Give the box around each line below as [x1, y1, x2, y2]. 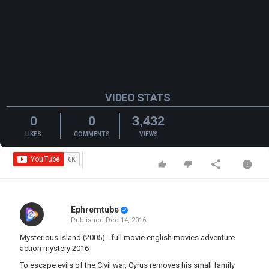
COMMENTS [73, 130, 110, 138]
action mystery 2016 [20, 244, 89, 253]
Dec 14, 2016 [105, 216, 146, 224]
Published [70, 216, 106, 224]
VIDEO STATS [105, 91, 171, 104]
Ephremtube [70, 205, 119, 214]
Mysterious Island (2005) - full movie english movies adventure [20, 233, 235, 242]
